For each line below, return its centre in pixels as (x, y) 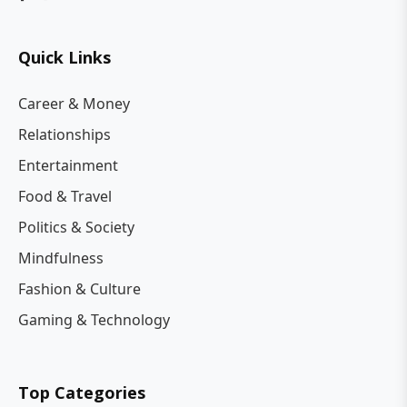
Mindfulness (61, 258)
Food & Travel (65, 196)
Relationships (65, 134)
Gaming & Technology (94, 319)
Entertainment (68, 165)
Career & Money (74, 103)
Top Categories (82, 392)
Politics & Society (76, 227)
